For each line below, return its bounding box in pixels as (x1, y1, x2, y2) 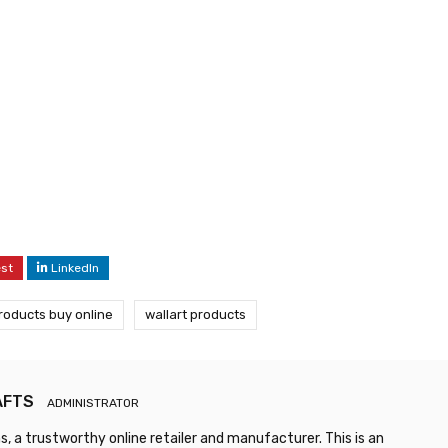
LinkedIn (51, 261, 99, 276)
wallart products (145, 307, 246, 323)
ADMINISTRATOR (47, 396, 139, 411)
